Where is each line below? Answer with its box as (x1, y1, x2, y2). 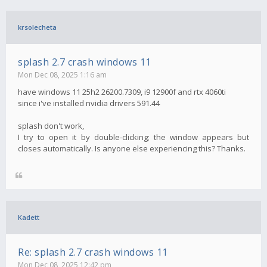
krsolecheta (18, 23, 57, 32)
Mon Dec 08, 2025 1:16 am (18, 70, 107, 80)
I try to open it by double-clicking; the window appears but (18, 132, 249, 143)
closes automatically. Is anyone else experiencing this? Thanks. (18, 143, 246, 154)
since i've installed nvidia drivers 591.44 (18, 98, 160, 109)
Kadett (18, 213, 39, 222)
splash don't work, (18, 120, 84, 132)
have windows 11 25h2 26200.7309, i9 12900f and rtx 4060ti (18, 86, 226, 98)
